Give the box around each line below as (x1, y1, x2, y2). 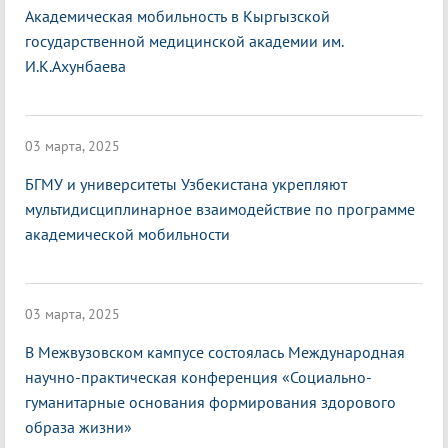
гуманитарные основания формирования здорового (25, 392, 396, 413)
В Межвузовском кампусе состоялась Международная (25, 342, 405, 363)
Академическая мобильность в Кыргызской (25, 6, 330, 27)
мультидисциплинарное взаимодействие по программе (25, 199, 415, 220)
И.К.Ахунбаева (25, 56, 126, 77)
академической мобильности (25, 224, 234, 245)
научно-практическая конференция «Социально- (25, 367, 372, 388)
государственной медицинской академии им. (25, 31, 343, 52)
